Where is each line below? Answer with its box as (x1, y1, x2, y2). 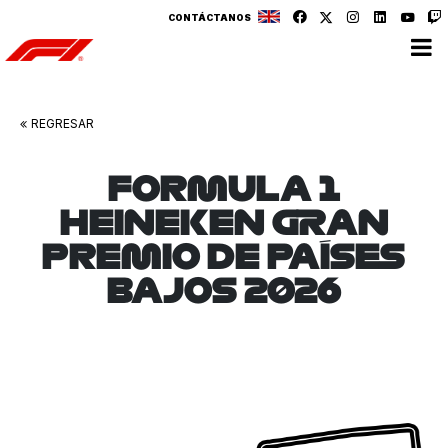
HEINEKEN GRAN (59, 204, 389, 238)
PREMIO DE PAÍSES (42, 238, 406, 272)
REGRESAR (31, 116, 94, 131)
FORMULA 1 (107, 170, 341, 204)
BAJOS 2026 (106, 272, 342, 306)
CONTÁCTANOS (168, 12, 251, 23)
